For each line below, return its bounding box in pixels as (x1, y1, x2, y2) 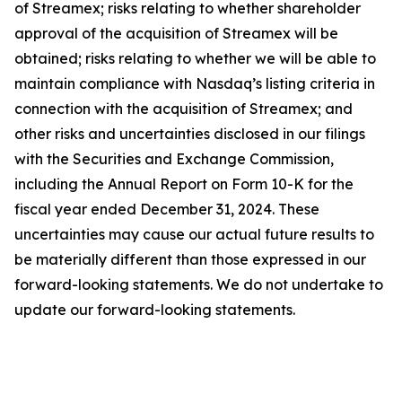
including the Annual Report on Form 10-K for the (14, 175, 354, 193)
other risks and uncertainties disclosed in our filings (14, 125, 365, 143)
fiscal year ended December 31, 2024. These (14, 200, 319, 218)
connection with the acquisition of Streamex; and (14, 100, 353, 118)
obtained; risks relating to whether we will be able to (14, 49, 376, 67)
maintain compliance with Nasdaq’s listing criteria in (14, 74, 375, 92)
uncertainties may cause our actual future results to (14, 225, 374, 243)
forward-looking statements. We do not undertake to (14, 275, 383, 293)
